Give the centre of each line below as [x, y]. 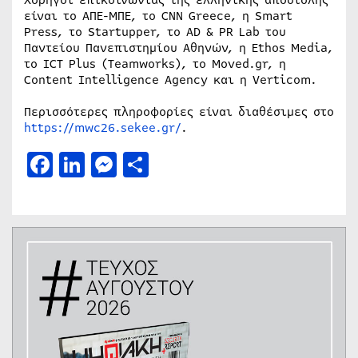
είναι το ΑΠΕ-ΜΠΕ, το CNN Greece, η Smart [158, 16]
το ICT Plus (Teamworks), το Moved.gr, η [155, 64]
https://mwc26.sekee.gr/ [103, 127]
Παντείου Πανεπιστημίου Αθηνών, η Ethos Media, [179, 48]
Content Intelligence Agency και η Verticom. [170, 80]
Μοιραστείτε [226, 164]
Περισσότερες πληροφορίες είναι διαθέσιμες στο [179, 111]
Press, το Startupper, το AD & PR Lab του [155, 32]
